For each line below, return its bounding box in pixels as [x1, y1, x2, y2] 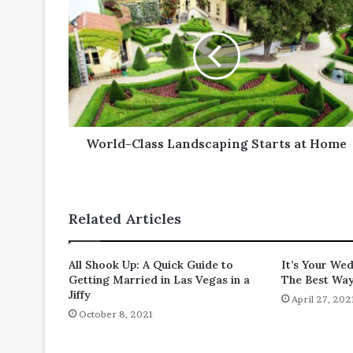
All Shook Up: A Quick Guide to [69, 257, 233, 272]
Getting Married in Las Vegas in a [69, 272, 250, 287]
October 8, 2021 [79, 307, 154, 320]
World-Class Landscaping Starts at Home [86, 135, 347, 151]
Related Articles [69, 209, 181, 228]
